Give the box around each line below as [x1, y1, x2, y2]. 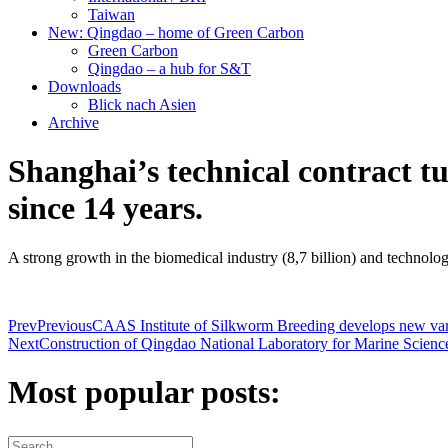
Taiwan [88, 6, 135, 23]
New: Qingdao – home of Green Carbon [48, 24, 304, 41]
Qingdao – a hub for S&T [88, 60, 251, 77]
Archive [48, 114, 99, 131]
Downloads [48, 78, 121, 95]
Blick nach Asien [88, 96, 196, 113]
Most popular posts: [8, 374, 281, 411]
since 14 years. [8, 190, 203, 227]
